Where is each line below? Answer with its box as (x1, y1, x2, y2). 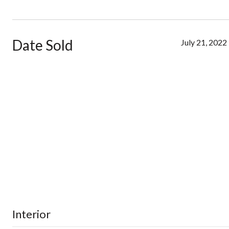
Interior (12, 207, 51, 221)
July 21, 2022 (181, 37, 227, 47)
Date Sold (12, 36, 73, 54)
